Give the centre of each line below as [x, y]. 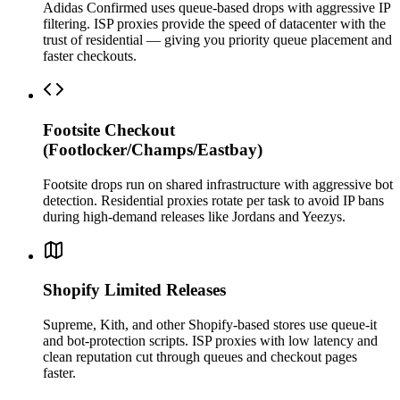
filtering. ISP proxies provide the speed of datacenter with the [214, 24]
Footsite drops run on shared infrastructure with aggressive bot [218, 184]
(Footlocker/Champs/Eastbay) [153, 149]
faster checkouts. [90, 56]
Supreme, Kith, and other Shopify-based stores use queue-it [210, 324]
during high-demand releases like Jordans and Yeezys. [194, 216]
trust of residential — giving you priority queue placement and [217, 40]
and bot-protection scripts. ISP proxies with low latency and [210, 340]
